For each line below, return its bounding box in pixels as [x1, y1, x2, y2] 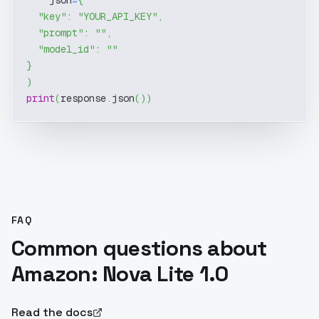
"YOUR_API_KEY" [78, 10, 157, 23]
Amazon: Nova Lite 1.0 [11, 260, 229, 288]
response [61, 92, 106, 105]
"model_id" [38, 43, 95, 56]
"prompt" [38, 26, 83, 39]
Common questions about [11, 234, 267, 262]
